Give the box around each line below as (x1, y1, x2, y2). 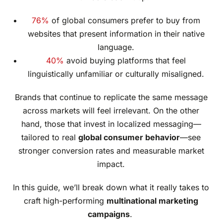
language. (98, 42, 134, 53)
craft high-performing (24, 196, 107, 206)
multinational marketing (107, 196, 198, 206)
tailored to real (21, 132, 78, 143)
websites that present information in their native (27, 29, 205, 39)
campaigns (87, 209, 130, 220)
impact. (97, 159, 125, 169)
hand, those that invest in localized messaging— (21, 119, 201, 129)
